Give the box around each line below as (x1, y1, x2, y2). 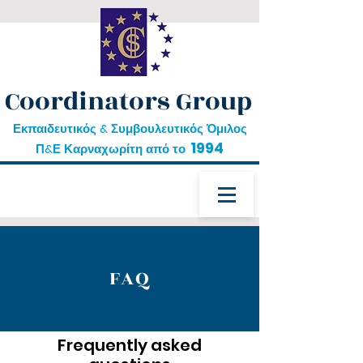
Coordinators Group (4, 83, 252, 121)
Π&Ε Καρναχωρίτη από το (36, 140, 186, 157)
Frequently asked (58, 334, 202, 357)
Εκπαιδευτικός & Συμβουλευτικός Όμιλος (12, 120, 247, 137)
